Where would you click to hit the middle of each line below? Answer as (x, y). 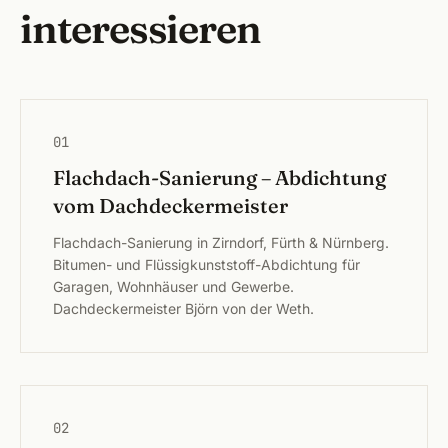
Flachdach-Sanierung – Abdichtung (219, 177)
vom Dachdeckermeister (170, 205)
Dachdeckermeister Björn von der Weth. (183, 308)
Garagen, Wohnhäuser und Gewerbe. (173, 286)
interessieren (140, 28)
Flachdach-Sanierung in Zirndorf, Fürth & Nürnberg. (221, 242)
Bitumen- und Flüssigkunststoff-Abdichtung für (206, 264)
